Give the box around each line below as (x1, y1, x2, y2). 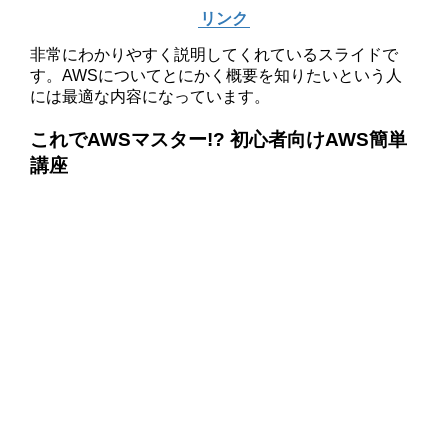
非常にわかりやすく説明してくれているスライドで (30, 46, 399, 64)
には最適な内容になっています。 (30, 88, 271, 106)
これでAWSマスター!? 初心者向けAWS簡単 (30, 128, 408, 150)
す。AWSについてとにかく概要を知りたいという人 (30, 67, 403, 85)
